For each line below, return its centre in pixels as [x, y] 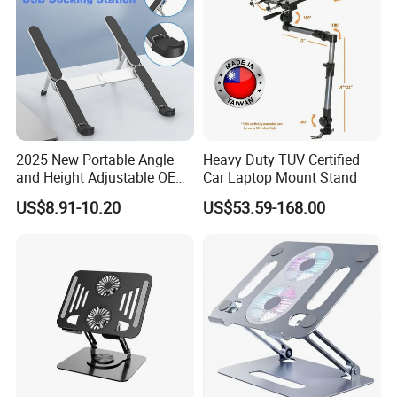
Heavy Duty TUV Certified [281, 160]
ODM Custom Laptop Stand [103, 195]
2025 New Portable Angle [95, 160]
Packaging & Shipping [85, 337]
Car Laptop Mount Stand [280, 178]
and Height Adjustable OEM [102, 178]
